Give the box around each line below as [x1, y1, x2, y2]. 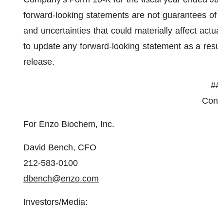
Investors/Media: [23, 197, 88, 207]
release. [23, 57, 54, 67]
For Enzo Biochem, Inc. [23, 119, 114, 129]
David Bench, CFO [23, 143, 96, 152]
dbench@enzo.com [23, 174, 99, 183]
